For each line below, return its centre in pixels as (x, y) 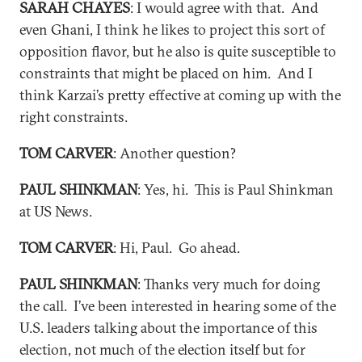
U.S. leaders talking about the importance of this (168, 328)
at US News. (56, 211)
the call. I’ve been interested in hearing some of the (178, 306)
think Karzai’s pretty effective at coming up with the (180, 95)
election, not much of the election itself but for (162, 349)
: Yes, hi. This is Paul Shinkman (236, 189)
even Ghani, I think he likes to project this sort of (172, 29)
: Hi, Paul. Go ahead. (177, 248)
